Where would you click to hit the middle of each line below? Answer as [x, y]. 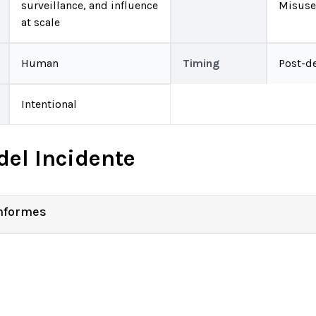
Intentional [49, 104]
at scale [41, 22]
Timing [201, 63]
